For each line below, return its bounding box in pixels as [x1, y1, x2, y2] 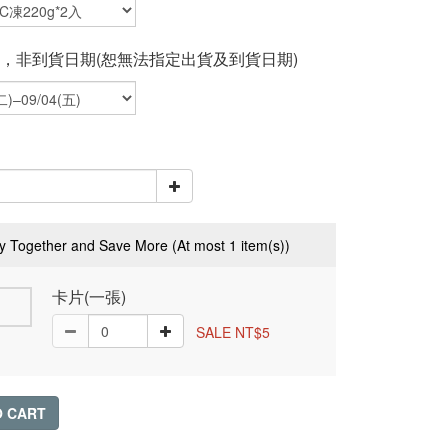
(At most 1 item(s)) [172, 235, 290, 255]
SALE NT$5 [196, 321, 270, 342]
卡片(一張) [52, 285, 126, 308]
